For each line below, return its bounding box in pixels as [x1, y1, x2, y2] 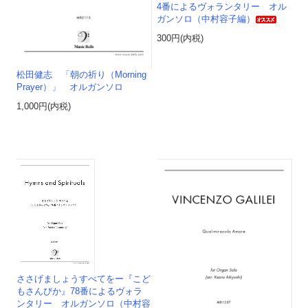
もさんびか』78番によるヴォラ [16, 286, 143, 296]
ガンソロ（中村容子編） [157, 14, 256, 24]
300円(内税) [157, 33, 204, 43]
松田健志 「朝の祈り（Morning [16, 70, 147, 80]
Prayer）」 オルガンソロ [16, 82, 124, 93]
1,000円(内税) [16, 102, 71, 112]
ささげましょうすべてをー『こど [16, 274, 151, 284]
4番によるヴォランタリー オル [157, 1, 287, 12]
